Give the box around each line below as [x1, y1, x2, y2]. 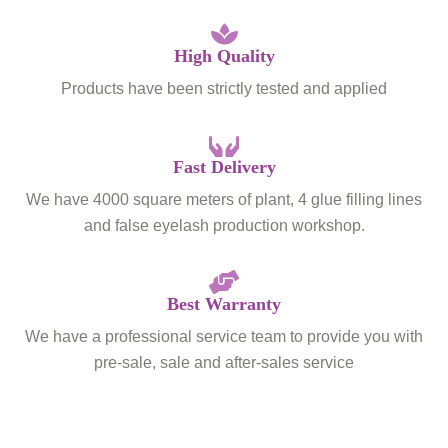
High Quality [173, 45, 275, 66]
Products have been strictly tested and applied [61, 78, 387, 97]
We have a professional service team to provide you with [25, 326, 423, 345]
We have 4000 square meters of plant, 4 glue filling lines [26, 189, 422, 208]
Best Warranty [167, 293, 281, 314]
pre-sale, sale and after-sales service [94, 352, 354, 371]
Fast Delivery [172, 156, 276, 177]
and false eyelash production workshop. [83, 215, 365, 234]
